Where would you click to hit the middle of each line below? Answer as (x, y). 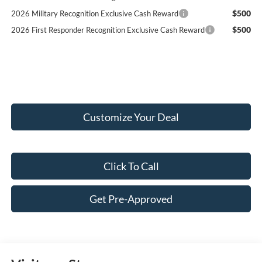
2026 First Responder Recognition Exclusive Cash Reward (108, 30)
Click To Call (131, 166)
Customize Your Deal (131, 117)
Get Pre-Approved (131, 199)
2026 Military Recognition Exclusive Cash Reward (94, 13)
